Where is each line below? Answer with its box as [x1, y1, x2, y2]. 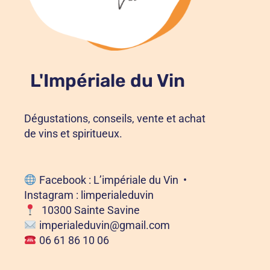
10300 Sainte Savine [36, 203, 140, 216]
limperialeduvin [81, 188, 154, 201]
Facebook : [36, 173, 93, 186]
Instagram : [24, 188, 81, 201]
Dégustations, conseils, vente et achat [24, 112, 206, 125]
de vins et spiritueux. [24, 127, 122, 140]
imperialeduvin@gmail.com [39, 218, 170, 231]
